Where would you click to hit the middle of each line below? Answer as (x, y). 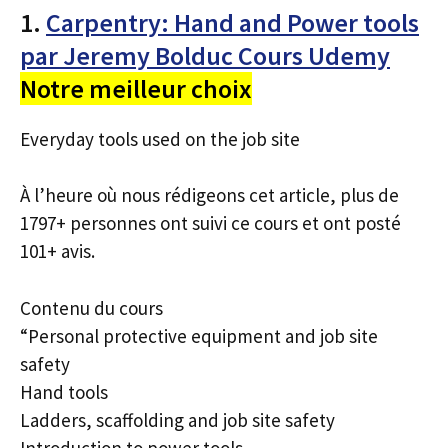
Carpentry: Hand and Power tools (232, 22)
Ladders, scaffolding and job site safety (177, 419)
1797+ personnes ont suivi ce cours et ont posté (210, 223)
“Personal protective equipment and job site (199, 335)
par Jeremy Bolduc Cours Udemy (205, 55)
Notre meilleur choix (136, 88)
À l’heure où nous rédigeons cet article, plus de (209, 195)
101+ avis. (57, 251)
